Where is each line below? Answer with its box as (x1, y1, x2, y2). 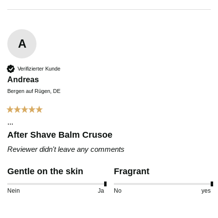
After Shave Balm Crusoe (7, 130, 112, 140)
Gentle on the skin (7, 166, 83, 176)
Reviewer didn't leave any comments (7, 145, 125, 153)
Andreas (7, 75, 39, 84)
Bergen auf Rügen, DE (7, 88, 60, 94)
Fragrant (114, 166, 149, 176)
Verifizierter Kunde (18, 65, 60, 72)
